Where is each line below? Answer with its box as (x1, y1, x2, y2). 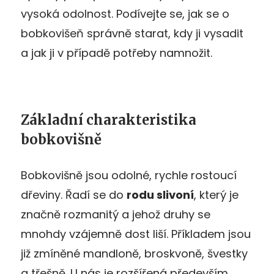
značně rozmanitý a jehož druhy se (21, 206, 210, 222)
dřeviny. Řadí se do (21, 187, 127, 202)
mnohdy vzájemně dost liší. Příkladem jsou (21, 226, 251, 242)
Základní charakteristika (21, 111, 196, 128)
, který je (194, 187, 239, 202)
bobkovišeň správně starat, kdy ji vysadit (21, 25, 243, 41)
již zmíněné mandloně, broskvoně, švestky (21, 245, 248, 261)
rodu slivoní (127, 187, 194, 202)
